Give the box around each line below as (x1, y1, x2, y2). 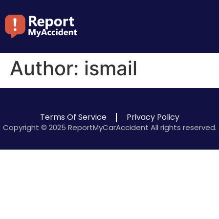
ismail (84, 56, 137, 80)
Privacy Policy (126, 111, 179, 123)
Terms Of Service (40, 111, 107, 123)
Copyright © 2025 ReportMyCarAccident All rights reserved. (2, 122, 217, 132)
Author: (10, 56, 84, 80)
